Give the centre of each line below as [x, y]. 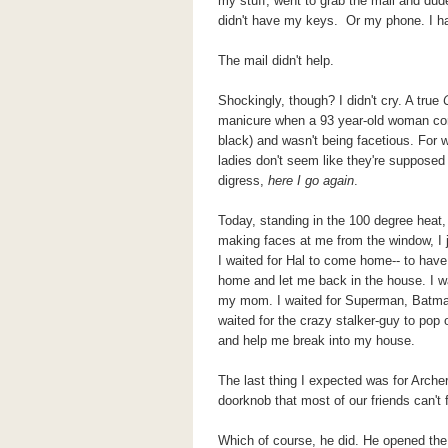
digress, [242, 180]
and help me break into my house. [318, 340]
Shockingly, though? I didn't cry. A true [330, 100]
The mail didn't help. [277, 60]
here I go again [310, 180]
